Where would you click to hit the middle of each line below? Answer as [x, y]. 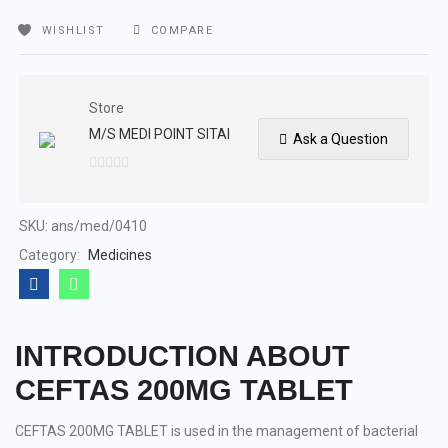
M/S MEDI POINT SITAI [160, 134]
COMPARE [182, 30]
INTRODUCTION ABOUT [182, 355]
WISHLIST [73, 30]
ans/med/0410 [99, 225]
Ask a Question [340, 138]
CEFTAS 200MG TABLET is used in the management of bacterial [216, 431]
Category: [51, 254]
